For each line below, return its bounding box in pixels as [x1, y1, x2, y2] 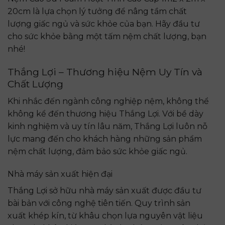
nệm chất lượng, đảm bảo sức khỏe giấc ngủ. [8, 146, 187, 156]
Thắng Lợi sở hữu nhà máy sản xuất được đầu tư [8, 186, 201, 196]
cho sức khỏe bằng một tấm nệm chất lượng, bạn [8, 32, 206, 42]
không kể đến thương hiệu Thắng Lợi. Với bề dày [8, 108, 203, 119]
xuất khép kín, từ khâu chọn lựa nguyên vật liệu [8, 211, 203, 221]
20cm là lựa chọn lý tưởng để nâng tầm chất [8, 7, 187, 17]
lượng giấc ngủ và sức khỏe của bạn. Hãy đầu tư [8, 19, 200, 29]
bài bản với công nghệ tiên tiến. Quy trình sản [8, 198, 190, 208]
